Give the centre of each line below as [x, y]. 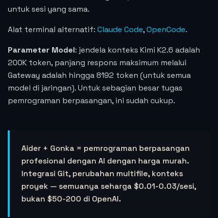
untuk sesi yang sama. [49, 9]
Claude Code [120, 29]
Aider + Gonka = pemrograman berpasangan [106, 148]
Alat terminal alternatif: [53, 29]
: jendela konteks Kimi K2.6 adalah [137, 50]
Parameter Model [41, 50]
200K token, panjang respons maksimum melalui [97, 63]
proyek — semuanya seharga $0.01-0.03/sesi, [109, 186]
